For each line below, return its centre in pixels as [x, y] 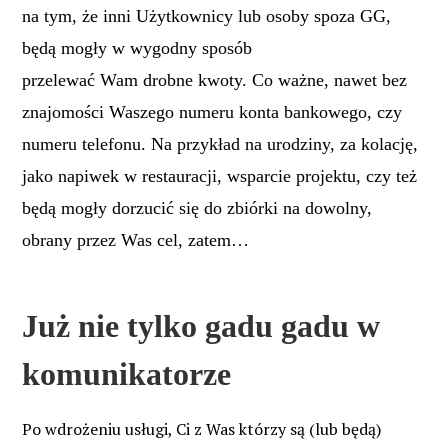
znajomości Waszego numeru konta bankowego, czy [212, 111]
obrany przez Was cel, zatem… [135, 239]
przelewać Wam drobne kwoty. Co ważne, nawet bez [214, 79]
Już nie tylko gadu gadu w [201, 326]
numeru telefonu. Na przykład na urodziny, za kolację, [220, 143]
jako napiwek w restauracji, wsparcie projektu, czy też [219, 175]
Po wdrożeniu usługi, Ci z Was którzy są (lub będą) [201, 428]
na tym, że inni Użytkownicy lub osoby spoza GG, [206, 15]
